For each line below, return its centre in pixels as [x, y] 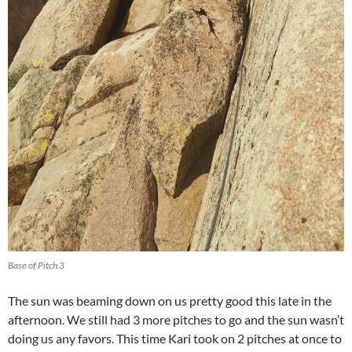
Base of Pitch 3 [36, 265]
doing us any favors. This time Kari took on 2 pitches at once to [175, 338]
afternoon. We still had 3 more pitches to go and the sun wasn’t [176, 319]
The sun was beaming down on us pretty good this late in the [170, 300]
